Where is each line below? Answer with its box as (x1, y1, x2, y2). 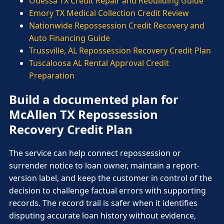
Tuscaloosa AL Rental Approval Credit (29, 57, 169, 69)
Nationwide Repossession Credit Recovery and (29, 20, 204, 31)
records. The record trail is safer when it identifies (9, 197, 197, 209)
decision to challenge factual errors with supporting (9, 185, 206, 196)
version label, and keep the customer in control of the (9, 172, 212, 184)
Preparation (29, 70, 74, 81)
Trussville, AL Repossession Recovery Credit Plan (29, 45, 211, 56)
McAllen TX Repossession (9, 106, 158, 123)
